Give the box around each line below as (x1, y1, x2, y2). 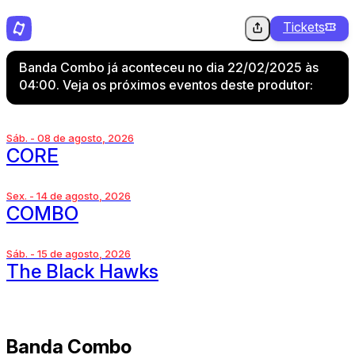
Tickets (283, 19, 325, 35)
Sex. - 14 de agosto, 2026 (6, 189, 131, 202)
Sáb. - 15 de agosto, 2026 (6, 247, 131, 260)
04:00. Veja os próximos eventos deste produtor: (19, 77, 313, 93)
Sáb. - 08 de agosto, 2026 (6, 132, 134, 144)
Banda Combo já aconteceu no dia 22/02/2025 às (19, 59, 319, 75)
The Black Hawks (6, 260, 158, 283)
